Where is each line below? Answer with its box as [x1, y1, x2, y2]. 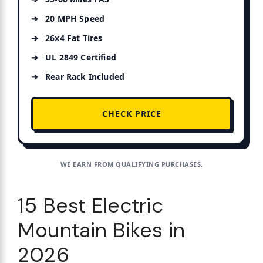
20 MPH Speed [45, 12, 105, 24]
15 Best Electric [18, 191, 163, 219]
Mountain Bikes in [18, 216, 185, 244]
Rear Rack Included [45, 70, 125, 82]
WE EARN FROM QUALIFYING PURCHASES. [60, 159, 203, 168]
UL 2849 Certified [45, 51, 116, 63]
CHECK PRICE [102, 107, 161, 119]
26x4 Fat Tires [45, 32, 103, 43]
